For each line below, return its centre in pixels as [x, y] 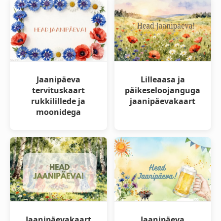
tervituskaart [58, 90]
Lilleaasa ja [163, 79]
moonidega [58, 112]
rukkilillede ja [58, 101]
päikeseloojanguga [163, 90]
